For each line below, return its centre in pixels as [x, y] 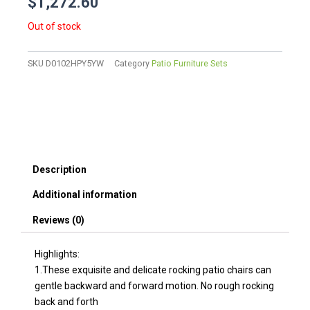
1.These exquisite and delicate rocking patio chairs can [153, 270]
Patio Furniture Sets [190, 63]
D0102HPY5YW [75, 63]
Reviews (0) [58, 220]
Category [132, 63]
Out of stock [54, 26]
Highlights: [57, 254]
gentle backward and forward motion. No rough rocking [154, 285]
